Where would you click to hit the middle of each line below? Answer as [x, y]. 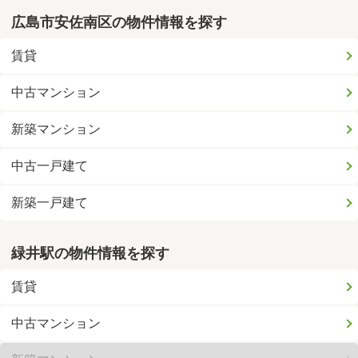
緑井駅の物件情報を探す [91, 254]
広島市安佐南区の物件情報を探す [119, 22]
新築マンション [56, 129]
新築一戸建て [50, 202]
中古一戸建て [50, 165]
